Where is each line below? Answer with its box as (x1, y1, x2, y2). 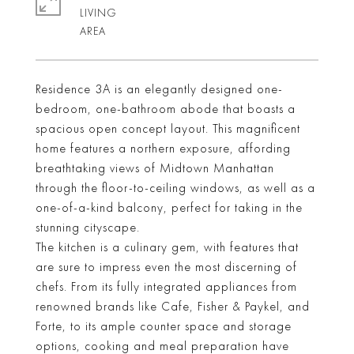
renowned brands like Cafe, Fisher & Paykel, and (36, 299, 310, 314)
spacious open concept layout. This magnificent (36, 122, 300, 136)
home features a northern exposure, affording (36, 141, 291, 156)
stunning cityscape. (36, 220, 140, 235)
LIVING (80, 6, 117, 20)
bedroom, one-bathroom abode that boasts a (36, 102, 296, 116)
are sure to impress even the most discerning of (36, 260, 297, 274)
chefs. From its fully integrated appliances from (36, 280, 297, 294)
